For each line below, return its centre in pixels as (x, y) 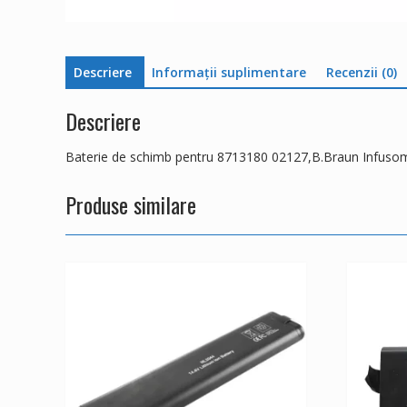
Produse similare (131, 205)
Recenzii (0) (362, 72)
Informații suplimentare (229, 72)
